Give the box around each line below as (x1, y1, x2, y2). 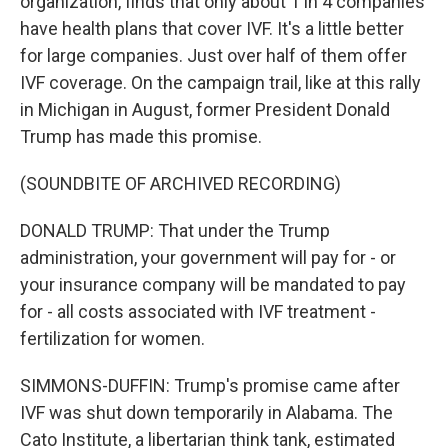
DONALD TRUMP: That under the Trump (20, 220, 330, 241)
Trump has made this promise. (20, 126, 262, 147)
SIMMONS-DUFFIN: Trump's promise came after (20, 375, 400, 396)
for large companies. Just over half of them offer (20, 45, 407, 66)
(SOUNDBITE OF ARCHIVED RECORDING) (20, 173, 341, 194)
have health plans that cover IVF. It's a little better (20, 18, 404, 39)
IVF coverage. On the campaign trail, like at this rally (20, 72, 421, 93)
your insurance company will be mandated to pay (20, 274, 406, 295)
